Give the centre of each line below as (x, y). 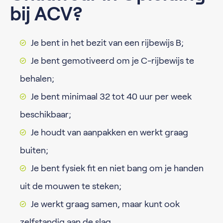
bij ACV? (46, 14)
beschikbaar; (46, 114)
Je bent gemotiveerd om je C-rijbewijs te (112, 61)
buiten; (34, 150)
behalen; (37, 79)
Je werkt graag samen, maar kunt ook (105, 204)
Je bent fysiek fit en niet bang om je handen (117, 168)
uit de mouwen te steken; (71, 186)
